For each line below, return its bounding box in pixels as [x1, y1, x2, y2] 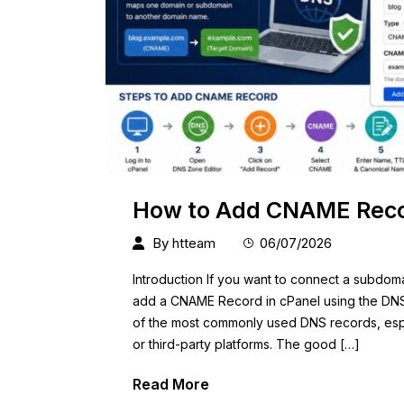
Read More [133, 375, 209, 394]
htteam [172, 234, 216, 252]
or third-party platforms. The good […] [133, 336, 360, 353]
